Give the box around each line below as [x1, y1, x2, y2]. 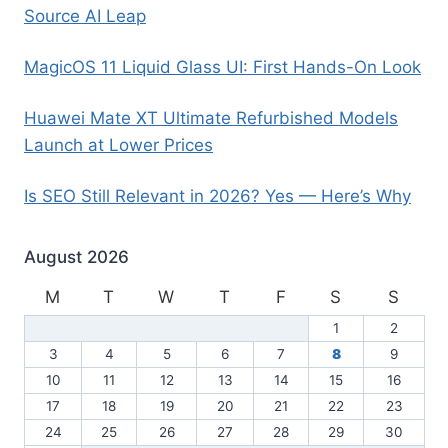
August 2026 [24, 247, 129, 268]
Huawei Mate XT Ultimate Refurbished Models [24, 108, 398, 129]
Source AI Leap [24, 6, 146, 27]
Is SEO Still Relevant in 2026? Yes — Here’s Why [24, 186, 411, 207]
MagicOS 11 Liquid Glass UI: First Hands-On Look [24, 57, 421, 78]
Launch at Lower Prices [24, 135, 213, 156]
